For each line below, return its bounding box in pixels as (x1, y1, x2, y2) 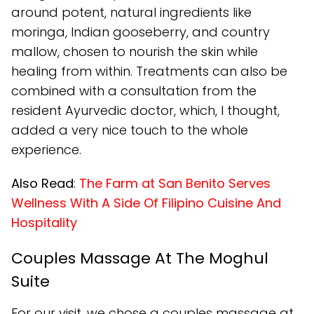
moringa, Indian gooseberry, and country (11, 22, 270, 41)
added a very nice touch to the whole (11, 121, 248, 139)
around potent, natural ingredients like (11, 3, 252, 21)
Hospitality (11, 213, 77, 231)
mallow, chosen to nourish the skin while (11, 42, 258, 60)
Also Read (11, 174, 74, 192)
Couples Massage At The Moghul (11, 247, 268, 269)
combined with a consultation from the (11, 81, 257, 100)
